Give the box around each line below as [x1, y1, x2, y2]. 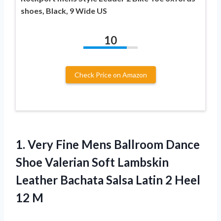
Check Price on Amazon [74, 70, 147, 79]
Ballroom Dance [111, 137, 200, 151]
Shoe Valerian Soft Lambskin [16, 154, 169, 169]
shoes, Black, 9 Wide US [21, 5, 107, 15]
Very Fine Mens [28, 137, 111, 151]
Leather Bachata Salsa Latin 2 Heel [16, 172, 200, 187]
